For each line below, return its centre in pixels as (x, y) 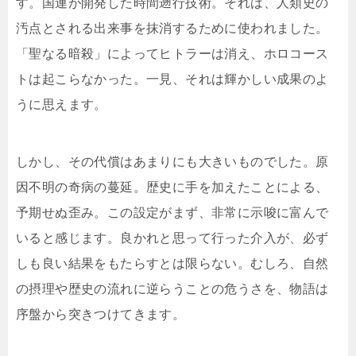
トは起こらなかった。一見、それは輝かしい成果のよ (172, 79)
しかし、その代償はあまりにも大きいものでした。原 (172, 162)
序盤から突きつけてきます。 (101, 315)
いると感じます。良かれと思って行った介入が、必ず (172, 238)
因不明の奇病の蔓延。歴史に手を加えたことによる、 (172, 188)
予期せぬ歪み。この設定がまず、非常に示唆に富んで (172, 213)
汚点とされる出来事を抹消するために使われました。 (172, 29)
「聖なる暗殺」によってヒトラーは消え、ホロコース (172, 54)
